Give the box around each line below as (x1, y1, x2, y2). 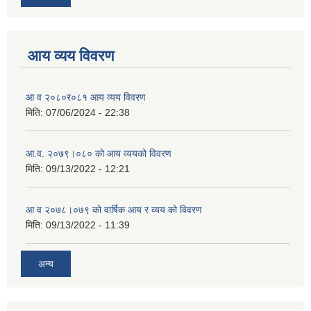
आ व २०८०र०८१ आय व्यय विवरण (26, 91, 146, 103)
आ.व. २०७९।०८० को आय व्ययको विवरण (26, 147, 171, 159)
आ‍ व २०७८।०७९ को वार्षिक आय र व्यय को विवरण (26, 203, 202, 215)
